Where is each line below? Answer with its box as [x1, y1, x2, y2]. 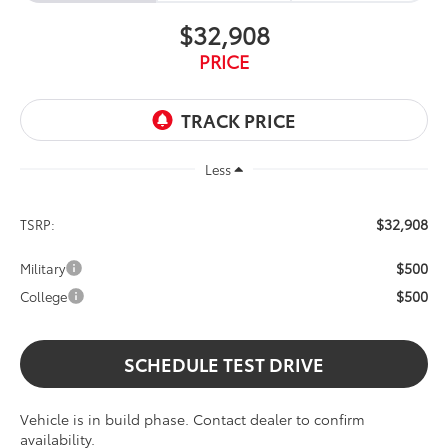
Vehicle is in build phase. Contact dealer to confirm [20, 409, 366, 430]
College [20, 287, 68, 306]
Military [20, 259, 66, 278]
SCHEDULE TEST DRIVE [124, 351, 324, 378]
